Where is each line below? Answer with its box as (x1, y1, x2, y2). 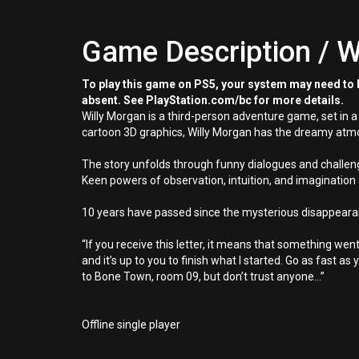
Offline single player (82, 318, 180, 331)
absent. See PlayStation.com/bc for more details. (82, 94, 344, 107)
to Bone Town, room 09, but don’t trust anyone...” (82, 270, 325, 283)
